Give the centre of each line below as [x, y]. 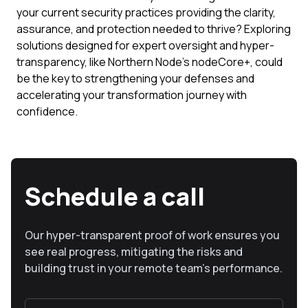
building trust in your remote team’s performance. [154, 268]
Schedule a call [115, 196]
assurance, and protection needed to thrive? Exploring [154, 29]
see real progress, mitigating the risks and [134, 252]
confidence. [47, 111]
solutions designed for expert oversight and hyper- [145, 45]
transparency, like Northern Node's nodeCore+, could [150, 62]
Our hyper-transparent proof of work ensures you [152, 235]
